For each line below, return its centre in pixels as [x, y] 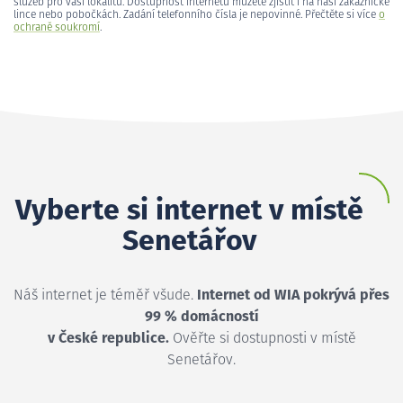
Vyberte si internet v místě [189, 211]
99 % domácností [201, 316]
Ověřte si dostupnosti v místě [262, 338]
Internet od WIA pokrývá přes [293, 295]
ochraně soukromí [57, 27]
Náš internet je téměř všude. [105, 295]
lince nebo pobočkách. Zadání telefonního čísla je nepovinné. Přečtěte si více [196, 15]
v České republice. [108, 338]
